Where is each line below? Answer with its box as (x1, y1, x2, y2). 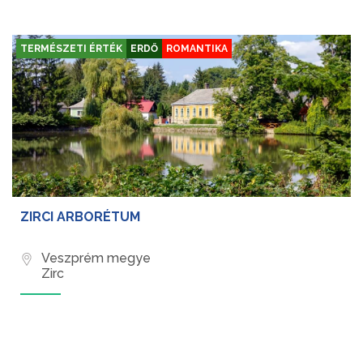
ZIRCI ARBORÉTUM (20, 209, 140, 225)
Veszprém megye (41, 250, 151, 267)
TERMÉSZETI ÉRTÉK (20, 43, 122, 55)
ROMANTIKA (166, 43, 228, 55)
